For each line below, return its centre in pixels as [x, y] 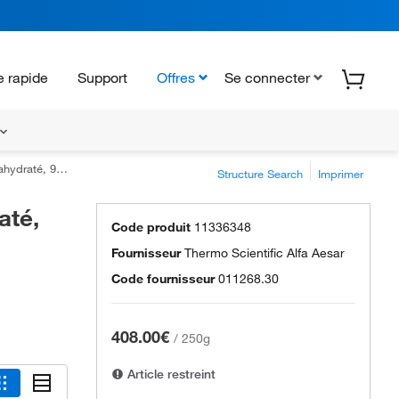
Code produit [151, 227]
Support [102, 77]
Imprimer [341, 174]
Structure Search [260, 174]
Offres [176, 77]
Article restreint [170, 374]
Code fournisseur [163, 279]
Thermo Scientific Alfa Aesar [265, 253]
